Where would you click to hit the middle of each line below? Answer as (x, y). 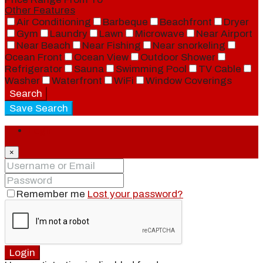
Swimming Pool (151, 69)
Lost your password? (135, 194)
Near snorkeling (189, 45)
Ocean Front (33, 57)
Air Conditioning (54, 22)
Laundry (69, 33)
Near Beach (43, 45)
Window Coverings (189, 80)
